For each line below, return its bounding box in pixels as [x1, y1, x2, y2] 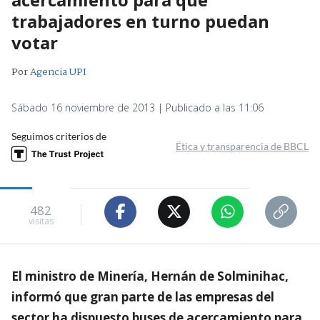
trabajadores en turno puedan [11, 9, 269, 33]
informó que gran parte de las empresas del [11, 288, 274, 305]
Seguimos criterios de [11, 129, 106, 142]
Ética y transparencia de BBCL [176, 139, 309, 152]
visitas [28, 215, 54, 228]
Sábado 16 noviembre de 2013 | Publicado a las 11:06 [11, 100, 264, 114]
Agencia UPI [30, 64, 86, 80]
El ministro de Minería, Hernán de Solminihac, [11, 267, 289, 284]
